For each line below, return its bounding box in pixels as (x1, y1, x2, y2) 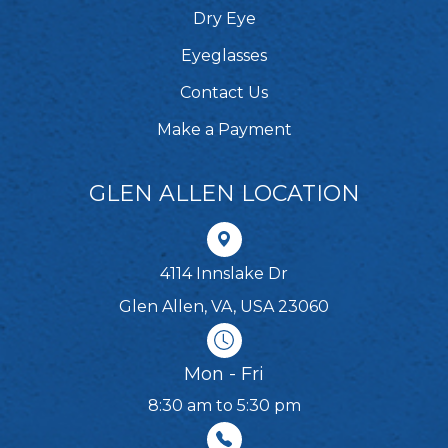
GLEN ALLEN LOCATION (88, 179, 360, 207)
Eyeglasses (181, 45, 267, 65)
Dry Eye (192, 8, 256, 28)
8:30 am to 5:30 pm (147, 395, 301, 415)
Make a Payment (156, 119, 292, 139)
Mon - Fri (184, 362, 264, 385)
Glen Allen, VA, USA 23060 (119, 296, 329, 316)
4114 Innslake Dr (160, 263, 288, 283)
